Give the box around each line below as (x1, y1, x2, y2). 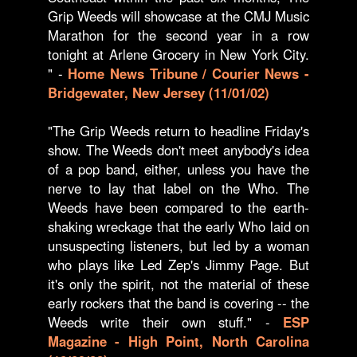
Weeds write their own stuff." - (48, 312, 283, 331)
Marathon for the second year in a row (48, 25, 309, 45)
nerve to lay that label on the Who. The (48, 178, 309, 198)
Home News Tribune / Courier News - (68, 64, 309, 83)
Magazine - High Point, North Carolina (48, 331, 309, 351)
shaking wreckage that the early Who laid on (48, 217, 309, 236)
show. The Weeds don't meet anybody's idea (48, 140, 309, 159)
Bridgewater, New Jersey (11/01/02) (48, 83, 269, 102)
